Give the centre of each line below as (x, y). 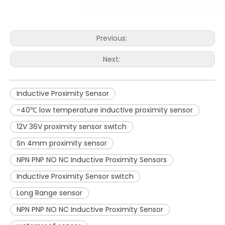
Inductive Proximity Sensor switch (75, 177)
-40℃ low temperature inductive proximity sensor (105, 110)
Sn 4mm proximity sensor (62, 143)
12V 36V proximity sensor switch (72, 127)
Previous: (113, 38)
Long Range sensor (49, 193)
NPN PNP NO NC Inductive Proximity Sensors (92, 160)
